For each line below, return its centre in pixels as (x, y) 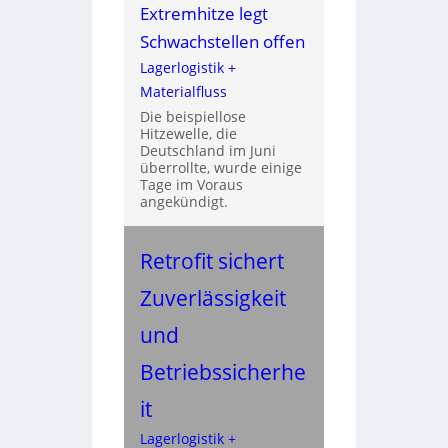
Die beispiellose (192, 116)
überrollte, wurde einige (220, 167)
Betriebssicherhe (222, 371)
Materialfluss (183, 91)
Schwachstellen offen (222, 41)
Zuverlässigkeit (212, 297)
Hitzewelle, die (188, 133)
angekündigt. (183, 201)
